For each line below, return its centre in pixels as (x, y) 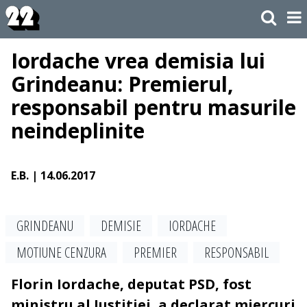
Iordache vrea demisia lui (138, 61)
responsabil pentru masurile (153, 108)
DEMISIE (121, 226)
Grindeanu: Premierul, (122, 84)
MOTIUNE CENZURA (61, 253)
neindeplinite (78, 131)
